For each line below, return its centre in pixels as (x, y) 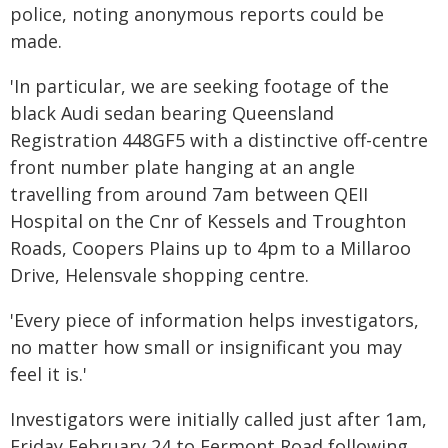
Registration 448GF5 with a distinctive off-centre (219, 140)
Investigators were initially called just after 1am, (218, 419)
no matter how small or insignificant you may (206, 347)
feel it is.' (48, 374)
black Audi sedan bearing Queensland (172, 113)
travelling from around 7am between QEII (189, 194)
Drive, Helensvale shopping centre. (159, 275)
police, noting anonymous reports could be (197, 14)
